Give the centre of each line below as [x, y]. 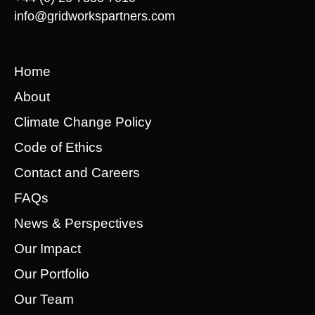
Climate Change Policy [83, 122]
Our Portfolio [52, 274]
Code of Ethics [58, 147]
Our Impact [47, 248]
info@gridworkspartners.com [95, 16]
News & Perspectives [79, 223]
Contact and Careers [77, 172]
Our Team [44, 299]
